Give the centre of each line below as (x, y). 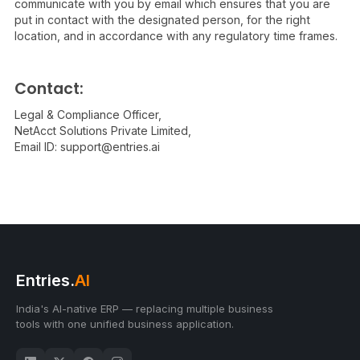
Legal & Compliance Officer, (88, 115)
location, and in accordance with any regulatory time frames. (176, 36)
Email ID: (37, 147)
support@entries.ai (110, 147)
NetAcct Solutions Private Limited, (103, 131)
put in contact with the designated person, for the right (162, 20)
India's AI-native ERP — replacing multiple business (145, 309)
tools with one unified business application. (125, 324)
